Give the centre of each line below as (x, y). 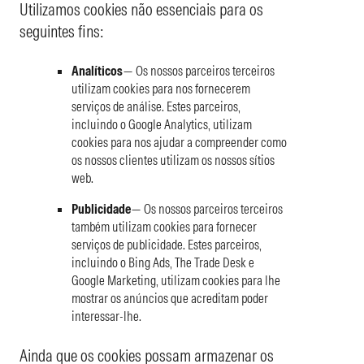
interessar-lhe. (106, 316)
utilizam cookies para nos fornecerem (161, 88)
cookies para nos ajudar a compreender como (179, 142)
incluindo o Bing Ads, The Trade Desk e (163, 262)
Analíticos (97, 70)
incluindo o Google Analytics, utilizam (162, 124)
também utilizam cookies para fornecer (164, 226)
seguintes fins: (62, 31)
